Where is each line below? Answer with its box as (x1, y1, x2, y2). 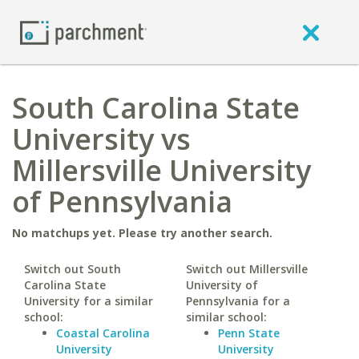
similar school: (185, 309, 267, 325)
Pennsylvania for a (185, 293, 290, 309)
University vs (12, 119, 191, 159)
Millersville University (12, 151, 311, 190)
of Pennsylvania (12, 182, 232, 221)
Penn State (217, 325, 280, 341)
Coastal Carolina (56, 325, 150, 341)
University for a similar (24, 293, 153, 309)
